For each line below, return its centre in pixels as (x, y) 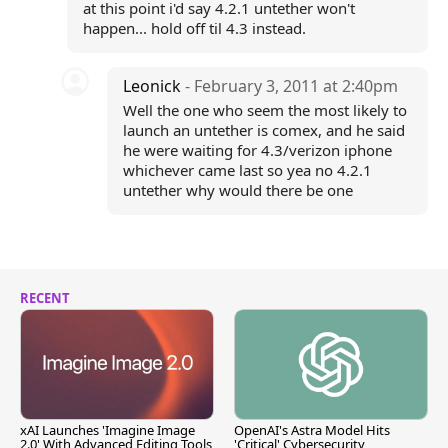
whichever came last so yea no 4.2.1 (248, 170)
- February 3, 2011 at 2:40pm (292, 86)
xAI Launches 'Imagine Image (107, 430)
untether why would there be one (238, 190)
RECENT (45, 298)
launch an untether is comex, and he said (264, 130)
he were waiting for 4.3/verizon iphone (258, 150)
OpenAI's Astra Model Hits (312, 430)
